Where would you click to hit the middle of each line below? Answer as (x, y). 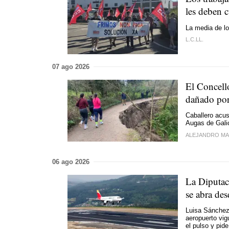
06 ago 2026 (71, 162)
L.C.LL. (194, 39)
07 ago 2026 (71, 66)
